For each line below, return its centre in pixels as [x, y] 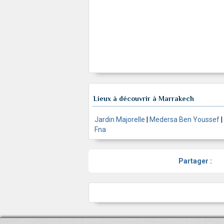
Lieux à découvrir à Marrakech [144, 99]
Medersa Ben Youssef [184, 120]
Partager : [195, 161]
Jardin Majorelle [120, 120]
